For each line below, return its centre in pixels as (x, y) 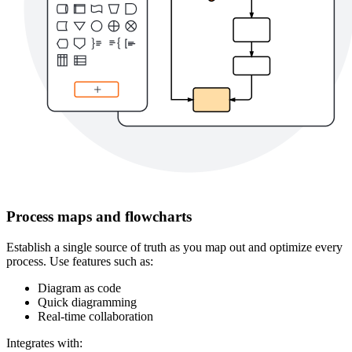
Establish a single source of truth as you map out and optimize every (174, 247)
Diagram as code (79, 288)
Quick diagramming (87, 302)
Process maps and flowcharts (99, 216)
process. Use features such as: (80, 261)
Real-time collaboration (95, 316)
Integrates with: (44, 343)
